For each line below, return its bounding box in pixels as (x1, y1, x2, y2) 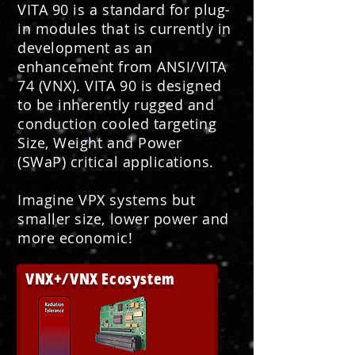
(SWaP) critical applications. (17, 152, 214, 171)
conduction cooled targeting (17, 114, 217, 133)
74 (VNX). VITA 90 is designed (17, 76, 222, 95)
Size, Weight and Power (17, 133, 182, 152)
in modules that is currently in (17, 19, 231, 38)
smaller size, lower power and (17, 209, 229, 228)
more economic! (17, 228, 133, 247)
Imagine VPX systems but (17, 190, 196, 209)
